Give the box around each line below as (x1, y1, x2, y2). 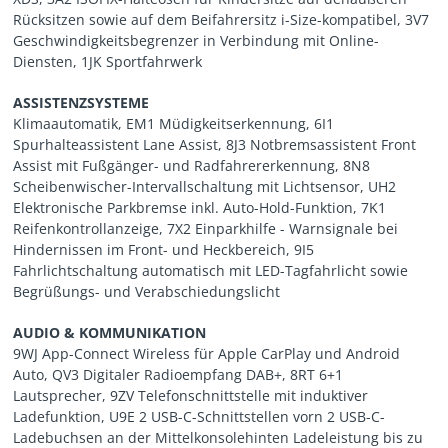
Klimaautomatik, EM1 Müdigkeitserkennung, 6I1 (13, 114, 335, 134)
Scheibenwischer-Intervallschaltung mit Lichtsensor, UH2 (13, 177, 397, 197)
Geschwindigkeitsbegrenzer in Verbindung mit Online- (13, 31, 380, 51)
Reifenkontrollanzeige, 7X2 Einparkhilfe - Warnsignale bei (13, 219, 399, 239)
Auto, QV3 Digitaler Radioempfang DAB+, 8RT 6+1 (13, 365, 344, 385)
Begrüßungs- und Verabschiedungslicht (13, 282, 281, 302)
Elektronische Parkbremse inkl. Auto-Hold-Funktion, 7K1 (13, 198, 387, 218)
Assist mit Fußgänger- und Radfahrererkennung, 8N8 (13, 156, 371, 176)
